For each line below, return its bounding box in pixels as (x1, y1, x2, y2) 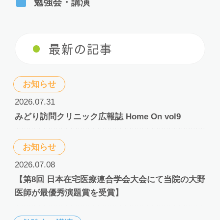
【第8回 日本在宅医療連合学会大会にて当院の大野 (14, 175, 205, 185)
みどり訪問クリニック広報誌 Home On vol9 (14, 112, 181, 122)
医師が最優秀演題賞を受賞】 (14, 188, 123, 198)
